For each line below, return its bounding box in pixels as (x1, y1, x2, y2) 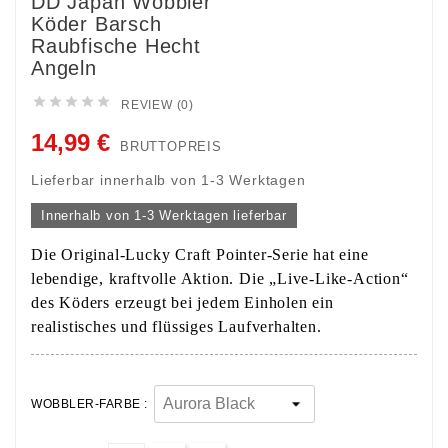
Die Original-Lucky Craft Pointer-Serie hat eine (31, 246, 369, 263)
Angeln (31, 57, 97, 79)
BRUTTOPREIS (120, 139, 222, 154)
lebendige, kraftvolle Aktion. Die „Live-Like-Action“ (31, 270, 409, 287)
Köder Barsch (31, 13, 162, 35)
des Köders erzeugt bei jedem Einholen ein (31, 294, 334, 311)
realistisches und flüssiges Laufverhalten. (31, 318, 322, 335)
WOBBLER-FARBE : (31, 397, 148, 411)
